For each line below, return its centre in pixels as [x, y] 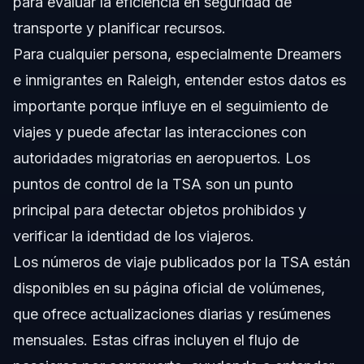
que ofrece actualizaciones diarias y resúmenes [172, 314]
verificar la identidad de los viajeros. [134, 236]
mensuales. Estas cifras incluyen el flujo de [156, 340]
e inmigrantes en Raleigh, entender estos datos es [180, 80]
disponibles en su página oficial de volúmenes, [169, 288]
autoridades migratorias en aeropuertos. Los [162, 158]
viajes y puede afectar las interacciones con [160, 132]
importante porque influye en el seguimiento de [171, 106]
